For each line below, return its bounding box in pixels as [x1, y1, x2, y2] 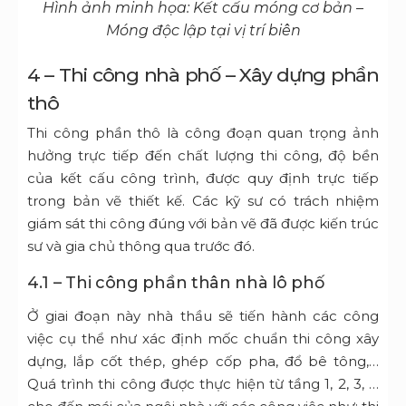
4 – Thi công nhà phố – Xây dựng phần [27, 63, 379, 87]
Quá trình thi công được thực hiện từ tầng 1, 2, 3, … [27, 375, 379, 393]
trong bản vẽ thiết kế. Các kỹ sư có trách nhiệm [27, 192, 379, 210]
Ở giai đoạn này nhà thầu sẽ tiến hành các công [27, 307, 379, 325]
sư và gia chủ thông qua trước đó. [27, 237, 255, 256]
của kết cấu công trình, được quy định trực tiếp [27, 169, 379, 188]
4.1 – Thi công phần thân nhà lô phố [27, 273, 324, 294]
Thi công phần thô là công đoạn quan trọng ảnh [27, 124, 379, 142]
